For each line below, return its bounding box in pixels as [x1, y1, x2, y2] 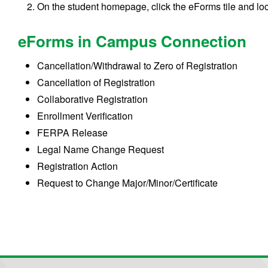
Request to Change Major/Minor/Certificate [37, 175, 218, 190]
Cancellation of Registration [37, 75, 156, 89]
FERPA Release [37, 125, 108, 139]
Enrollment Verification [37, 108, 133, 123]
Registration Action [37, 159, 118, 173]
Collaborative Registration [37, 92, 148, 106]
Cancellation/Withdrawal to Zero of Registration [37, 58, 238, 72]
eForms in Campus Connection [18, 29, 247, 52]
